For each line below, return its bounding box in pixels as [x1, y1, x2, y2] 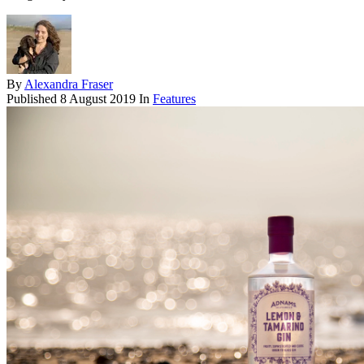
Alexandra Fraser [24, 76, 113, 91]
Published [6, 91, 60, 106]
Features [153, 91, 196, 106]
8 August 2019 [60, 91, 136, 106]
